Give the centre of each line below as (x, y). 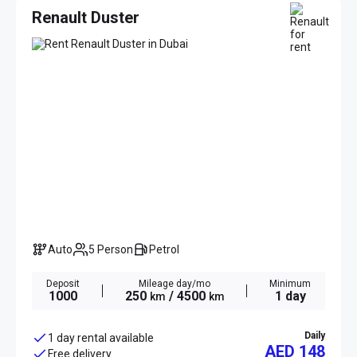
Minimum (290, 284)
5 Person (114, 250)
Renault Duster (86, 18)
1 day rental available (101, 338)
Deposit (63, 284)
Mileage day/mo (175, 284)
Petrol (168, 250)
